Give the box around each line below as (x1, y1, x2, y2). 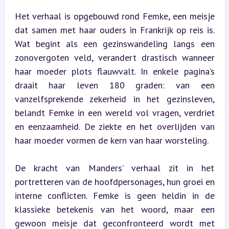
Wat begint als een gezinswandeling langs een (14, 37, 215, 50)
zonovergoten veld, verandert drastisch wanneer (14, 51, 215, 63)
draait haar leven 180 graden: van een (14, 79, 215, 91)
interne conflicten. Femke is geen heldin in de (14, 189, 215, 201)
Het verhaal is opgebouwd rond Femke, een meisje (14, 10, 215, 22)
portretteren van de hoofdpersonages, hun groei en (14, 175, 215, 188)
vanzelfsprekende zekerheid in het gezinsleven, (14, 93, 215, 105)
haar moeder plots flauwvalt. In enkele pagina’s (14, 65, 215, 77)
